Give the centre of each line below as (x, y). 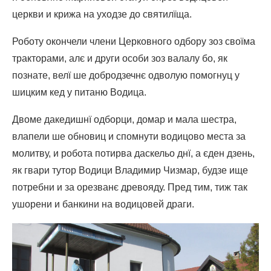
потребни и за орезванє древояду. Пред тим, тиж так (130, 188)
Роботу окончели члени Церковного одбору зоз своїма (134, 42)
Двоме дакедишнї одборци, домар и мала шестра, (124, 120)
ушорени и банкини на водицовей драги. (103, 204)
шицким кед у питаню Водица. (79, 93)
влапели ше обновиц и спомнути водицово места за (129, 137)
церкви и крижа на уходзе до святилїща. (102, 15)
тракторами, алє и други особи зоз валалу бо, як (120, 59)
